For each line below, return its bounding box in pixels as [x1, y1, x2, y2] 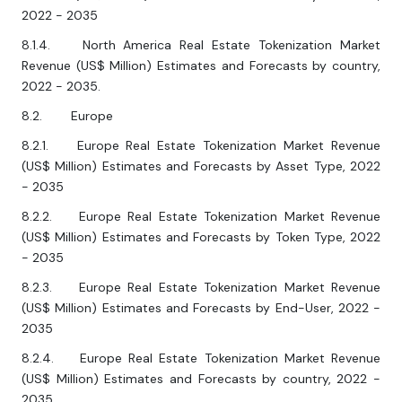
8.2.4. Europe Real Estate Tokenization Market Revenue [22, 350, 380, 367]
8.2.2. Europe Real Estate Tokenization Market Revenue [22, 208, 380, 225]
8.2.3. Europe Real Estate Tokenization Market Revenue [22, 279, 380, 296]
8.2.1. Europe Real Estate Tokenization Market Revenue [22, 137, 380, 154]
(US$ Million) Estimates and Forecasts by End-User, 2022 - [22, 300, 380, 317]
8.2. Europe [22, 108, 113, 125]
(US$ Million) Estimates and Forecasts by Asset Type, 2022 [22, 158, 380, 175]
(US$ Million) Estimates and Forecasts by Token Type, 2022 [22, 229, 380, 246]
